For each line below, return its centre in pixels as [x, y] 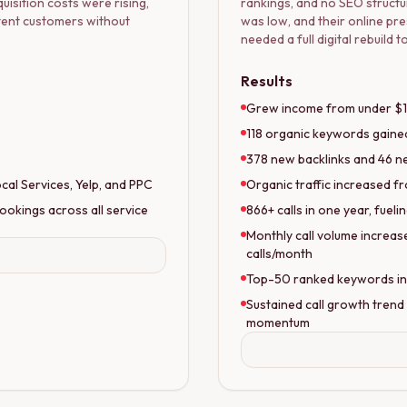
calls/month [279, 253]
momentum [278, 322]
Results [267, 80]
